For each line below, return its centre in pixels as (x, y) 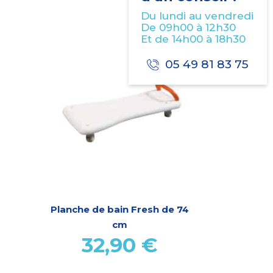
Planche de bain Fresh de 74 (119, 209)
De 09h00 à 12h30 (188, 27)
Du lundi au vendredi (197, 16)
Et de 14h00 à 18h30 (193, 39)
